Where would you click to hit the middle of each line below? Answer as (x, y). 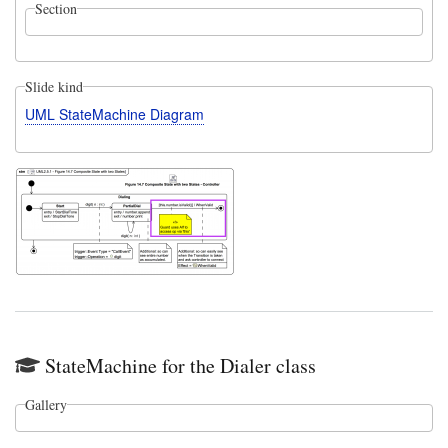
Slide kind (53, 86)
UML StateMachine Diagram (114, 113)
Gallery (45, 404)
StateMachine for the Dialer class (180, 365)
